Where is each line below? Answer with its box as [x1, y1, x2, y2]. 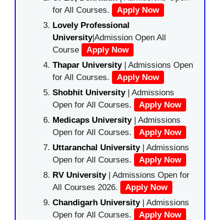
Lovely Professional [53, 21, 130, 30]
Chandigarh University [53, 198, 140, 207]
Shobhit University [53, 88, 125, 97]
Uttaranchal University [53, 143, 140, 152]
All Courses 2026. [53, 183, 120, 192]
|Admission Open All [92, 33, 166, 42]
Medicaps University [53, 115, 132, 125]
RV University [53, 170, 106, 180]
